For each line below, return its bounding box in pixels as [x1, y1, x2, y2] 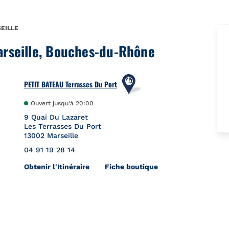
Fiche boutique [104, 162, 158, 171]
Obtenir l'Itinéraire [24, 162, 89, 171]
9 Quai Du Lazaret [24, 112, 88, 121]
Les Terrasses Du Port [24, 122, 101, 130]
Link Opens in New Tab [88, 162, 170, 170]
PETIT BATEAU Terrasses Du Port [24, 78, 117, 89]
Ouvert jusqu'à [30, 99, 76, 107]
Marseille [47, 131, 78, 140]
